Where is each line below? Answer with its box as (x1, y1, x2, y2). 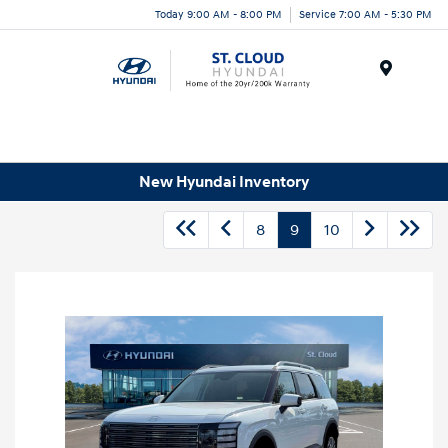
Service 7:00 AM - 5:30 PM (299, 7, 432, 21)
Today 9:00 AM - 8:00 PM (155, 7, 282, 21)
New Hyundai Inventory (139, 171, 309, 192)
